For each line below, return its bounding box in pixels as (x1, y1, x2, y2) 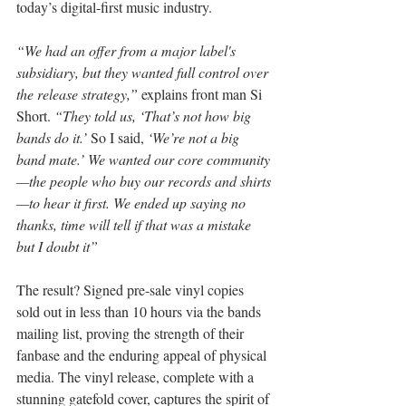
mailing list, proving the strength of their (16, 324, 247, 343)
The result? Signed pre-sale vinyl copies (16, 280, 247, 300)
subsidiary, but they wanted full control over (16, 63, 272, 82)
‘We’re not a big (144, 128, 243, 148)
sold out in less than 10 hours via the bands (16, 302, 265, 322)
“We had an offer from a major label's (16, 41, 239, 61)
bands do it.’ (16, 128, 91, 148)
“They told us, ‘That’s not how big (51, 106, 255, 126)
